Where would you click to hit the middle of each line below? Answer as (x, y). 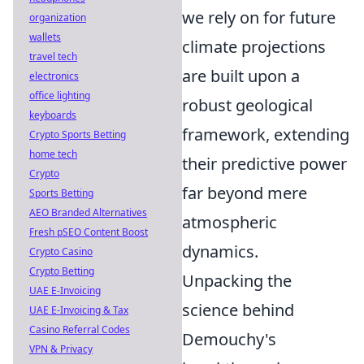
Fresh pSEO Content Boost (89, 232)
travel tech (53, 56)
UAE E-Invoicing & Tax (79, 310)
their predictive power (264, 164)
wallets (45, 37)
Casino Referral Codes (80, 329)
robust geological (247, 105)
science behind (238, 310)
